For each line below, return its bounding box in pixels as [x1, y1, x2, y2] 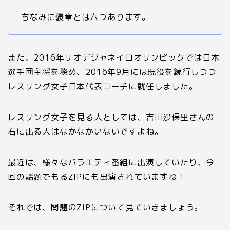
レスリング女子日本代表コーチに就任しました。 [8, 80, 198, 92]
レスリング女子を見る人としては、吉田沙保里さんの [8, 111, 215, 123]
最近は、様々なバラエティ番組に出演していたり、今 [8, 156, 215, 168]
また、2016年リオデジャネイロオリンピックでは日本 [8, 51, 220, 63]
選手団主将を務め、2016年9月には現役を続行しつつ [8, 66, 217, 78]
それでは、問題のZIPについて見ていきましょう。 [8, 201, 203, 213]
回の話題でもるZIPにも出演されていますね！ [8, 170, 186, 182]
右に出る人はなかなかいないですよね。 [8, 125, 163, 137]
